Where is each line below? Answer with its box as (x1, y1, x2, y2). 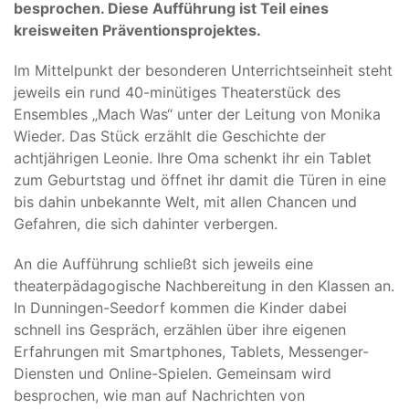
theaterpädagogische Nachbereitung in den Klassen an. (14, 277, 394, 296)
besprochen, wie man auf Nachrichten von (14, 386, 305, 405)
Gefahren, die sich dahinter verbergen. (14, 215, 278, 234)
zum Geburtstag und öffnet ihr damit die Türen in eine (14, 171, 386, 190)
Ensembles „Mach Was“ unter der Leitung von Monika (14, 105, 381, 124)
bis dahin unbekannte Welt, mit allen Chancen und (14, 193, 357, 212)
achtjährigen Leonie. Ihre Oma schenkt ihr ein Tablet (14, 149, 372, 168)
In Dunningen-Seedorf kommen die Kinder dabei (14, 299, 347, 318)
